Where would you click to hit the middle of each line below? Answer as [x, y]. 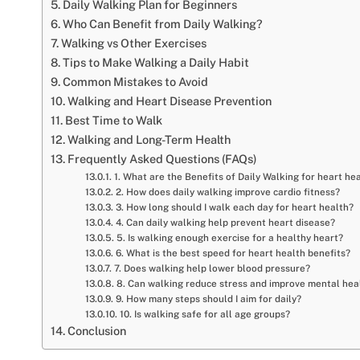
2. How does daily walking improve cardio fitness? [227, 192]
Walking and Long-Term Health [149, 139]
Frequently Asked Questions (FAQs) [162, 158]
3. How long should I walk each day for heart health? [234, 207]
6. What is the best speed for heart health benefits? [233, 253]
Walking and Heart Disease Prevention [169, 100]
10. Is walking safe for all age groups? [205, 314]
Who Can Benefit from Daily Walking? [162, 23]
